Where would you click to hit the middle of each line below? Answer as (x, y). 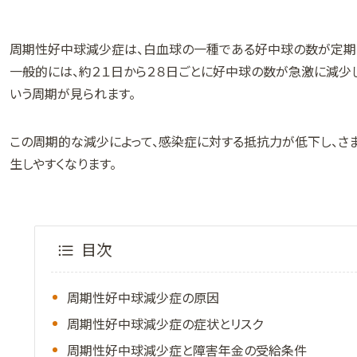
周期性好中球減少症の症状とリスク (165, 323)
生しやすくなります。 (63, 163)
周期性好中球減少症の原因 (143, 297)
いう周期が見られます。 (73, 93)
